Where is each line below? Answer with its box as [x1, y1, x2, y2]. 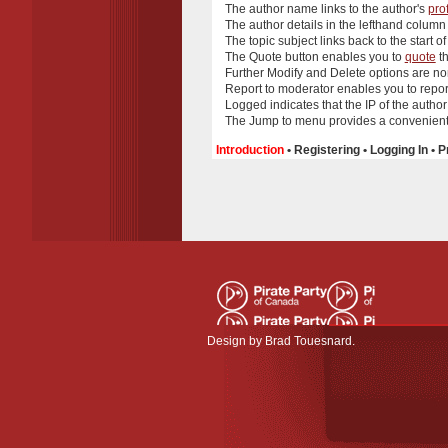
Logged [224, 97, 267, 112]
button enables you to [281, 49, 405, 64]
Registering [294, 143, 360, 158]
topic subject [248, 33, 317, 48]
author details [248, 17, 323, 32]
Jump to [248, 113, 292, 128]
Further [224, 65, 267, 80]
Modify [266, 65, 303, 80]
